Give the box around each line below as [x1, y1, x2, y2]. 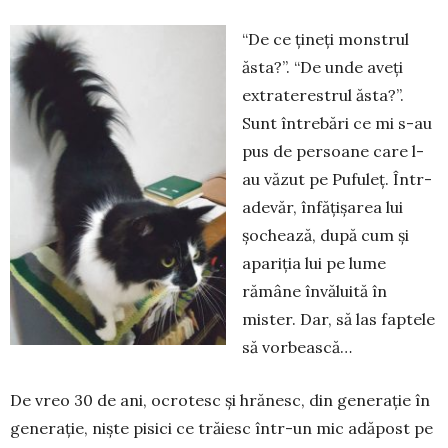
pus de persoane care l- [242, 140, 424, 161]
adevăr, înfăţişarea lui [242, 196, 403, 217]
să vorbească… [242, 336, 352, 357]
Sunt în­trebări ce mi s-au [242, 112, 432, 133]
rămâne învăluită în [242, 280, 387, 301]
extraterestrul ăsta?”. [242, 84, 404, 105]
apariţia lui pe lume [242, 252, 386, 273]
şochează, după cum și [242, 224, 409, 245]
